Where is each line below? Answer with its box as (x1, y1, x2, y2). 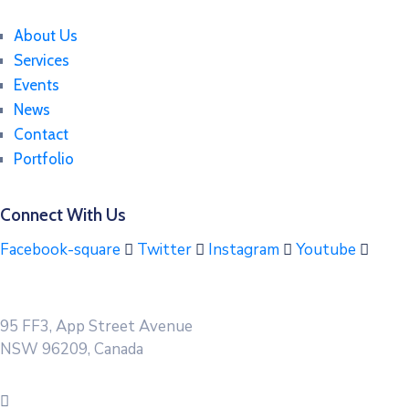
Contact (14, 124, 68, 143)
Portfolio (14, 149, 74, 168)
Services (14, 50, 69, 69)
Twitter (137, 238, 192, 260)
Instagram (208, 238, 279, 260)
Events (14, 75, 59, 94)
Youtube (296, 238, 356, 260)
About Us (14, 26, 78, 45)
